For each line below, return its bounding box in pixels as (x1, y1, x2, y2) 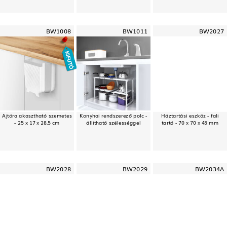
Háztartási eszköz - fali (161, 111, 219, 119)
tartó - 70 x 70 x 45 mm (161, 119, 219, 126)
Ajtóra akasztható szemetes (2, 111, 72, 119)
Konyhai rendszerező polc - (80, 111, 147, 119)
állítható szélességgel (86, 119, 141, 126)
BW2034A (195, 164, 224, 173)
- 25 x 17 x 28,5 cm (14, 119, 60, 126)
